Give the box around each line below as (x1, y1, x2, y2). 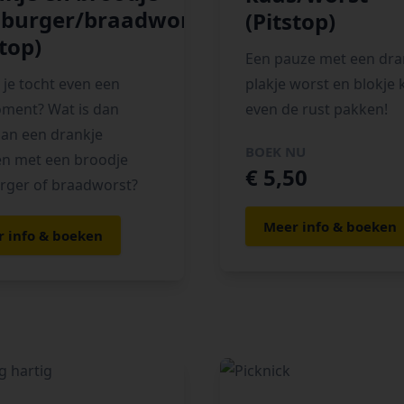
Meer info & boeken (263, 217, 397, 235)
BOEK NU (245, 142, 306, 161)
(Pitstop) (245, 6, 335, 36)
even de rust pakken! (245, 99, 388, 119)
